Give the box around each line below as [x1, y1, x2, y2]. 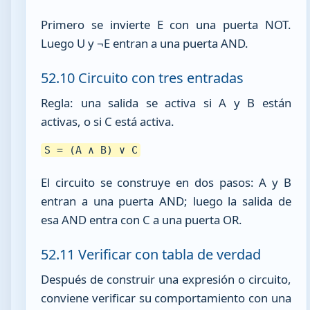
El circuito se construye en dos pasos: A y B [41, 174, 291, 190]
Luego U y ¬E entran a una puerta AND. [41, 35, 249, 51]
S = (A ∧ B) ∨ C [44, 144, 138, 156]
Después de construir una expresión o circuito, [41, 271, 291, 287]
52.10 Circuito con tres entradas [41, 69, 244, 88]
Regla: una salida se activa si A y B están [41, 94, 291, 111]
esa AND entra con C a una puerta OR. [41, 211, 243, 228]
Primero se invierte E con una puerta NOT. [41, 16, 291, 33]
